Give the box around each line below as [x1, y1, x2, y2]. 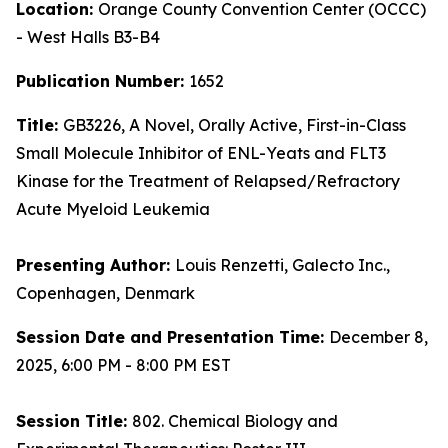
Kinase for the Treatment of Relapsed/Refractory [16, 171, 400, 191]
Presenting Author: [16, 255, 175, 275]
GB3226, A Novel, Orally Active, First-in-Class [63, 115, 406, 135]
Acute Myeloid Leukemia [16, 199, 210, 219]
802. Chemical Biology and [132, 411, 338, 431]
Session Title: [16, 411, 132, 431]
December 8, [329, 327, 428, 347]
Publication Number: [16, 71, 189, 91]
